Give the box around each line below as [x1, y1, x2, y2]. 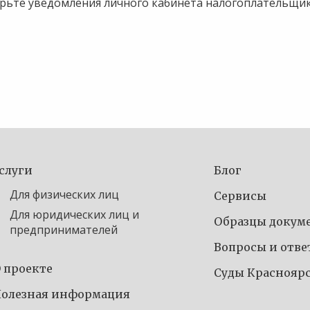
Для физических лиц [10, 187, 119, 203]
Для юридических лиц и [10, 207, 139, 223]
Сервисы [214, 189, 266, 203]
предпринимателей [10, 222, 118, 238]
